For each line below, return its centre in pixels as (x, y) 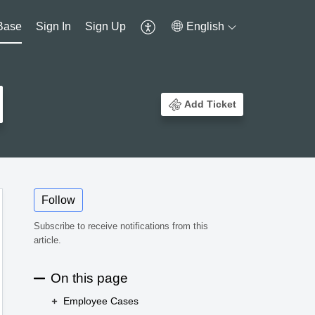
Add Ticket (210, 104)
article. (47, 240)
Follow (58, 200)
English (206, 26)
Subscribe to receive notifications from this (121, 226)
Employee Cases (101, 301)
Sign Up (106, 26)
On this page (89, 278)
